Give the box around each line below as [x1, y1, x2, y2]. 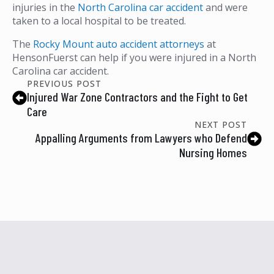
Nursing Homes [179, 144, 247, 160]
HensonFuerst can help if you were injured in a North [12, 50, 256, 64]
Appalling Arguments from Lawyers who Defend [35, 130, 247, 145]
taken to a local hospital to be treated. [12, 13, 186, 28]
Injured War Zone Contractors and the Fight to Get [27, 89, 248, 104]
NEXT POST [194, 118, 247, 130]
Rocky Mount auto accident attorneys [33, 37, 204, 51]
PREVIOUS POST [27, 77, 102, 89]
